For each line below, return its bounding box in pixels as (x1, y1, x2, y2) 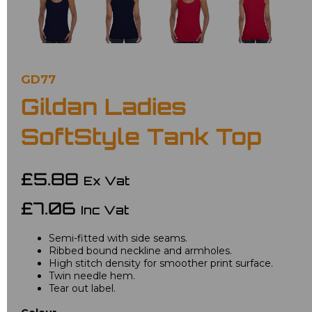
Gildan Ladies (21, 97, 187, 120)
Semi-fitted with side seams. (49, 231, 187, 244)
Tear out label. (49, 281, 116, 295)
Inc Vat (81, 205, 129, 217)
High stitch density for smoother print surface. (49, 256, 273, 270)
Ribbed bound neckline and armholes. (49, 244, 232, 257)
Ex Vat (84, 175, 130, 188)
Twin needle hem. (49, 269, 135, 282)
